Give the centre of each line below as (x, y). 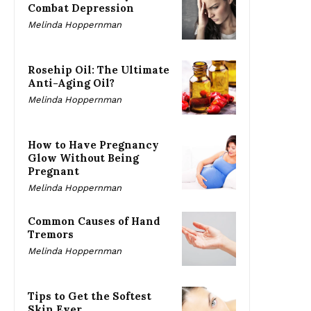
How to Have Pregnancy (93, 144)
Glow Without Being (83, 158)
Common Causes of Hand (94, 221)
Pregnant (53, 171)
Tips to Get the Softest (90, 296)
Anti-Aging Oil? (71, 83)
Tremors (51, 234)
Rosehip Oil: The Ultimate (99, 69)
